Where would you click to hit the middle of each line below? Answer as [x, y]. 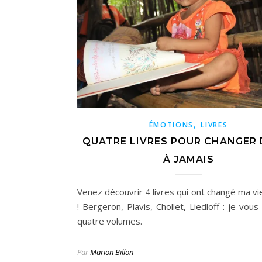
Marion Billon [112, 252]
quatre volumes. [110, 221]
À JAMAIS [188, 159]
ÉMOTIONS [171, 125]
